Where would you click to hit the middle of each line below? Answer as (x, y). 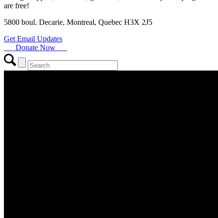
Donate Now (36, 47)
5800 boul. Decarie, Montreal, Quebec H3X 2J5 (78, 22)
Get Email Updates (33, 38)
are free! (17, 5)
